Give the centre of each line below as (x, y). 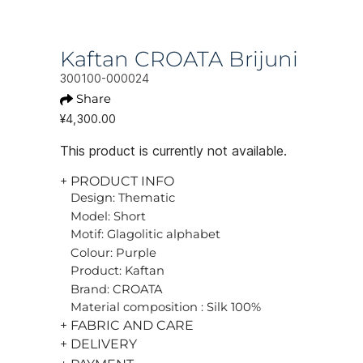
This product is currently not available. (173, 151)
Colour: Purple (113, 252)
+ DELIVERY (98, 344)
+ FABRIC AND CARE (127, 325)
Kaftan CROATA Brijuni (179, 59)
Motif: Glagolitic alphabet (145, 234)
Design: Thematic (123, 198)
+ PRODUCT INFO (117, 181)
